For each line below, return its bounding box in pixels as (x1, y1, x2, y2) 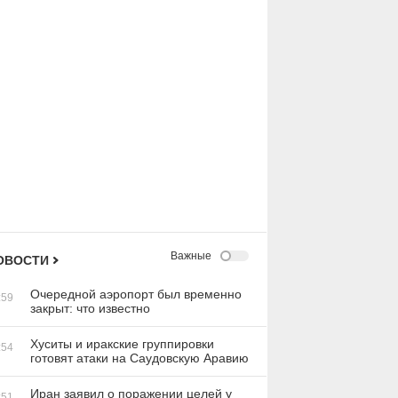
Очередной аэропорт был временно (30, 287, 242, 302)
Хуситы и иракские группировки (30, 337, 214, 352)
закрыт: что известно (30, 301, 150, 316)
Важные (171, 250, 211, 263)
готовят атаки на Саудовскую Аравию (30, 351, 249, 366)
